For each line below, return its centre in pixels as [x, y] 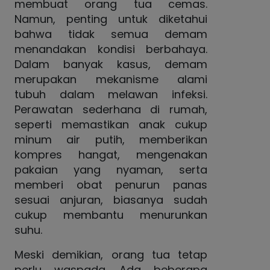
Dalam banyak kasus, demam [111, 64]
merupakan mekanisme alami [111, 79]
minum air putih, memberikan [111, 140]
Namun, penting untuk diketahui [111, 19]
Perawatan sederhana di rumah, [111, 109]
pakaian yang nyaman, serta [111, 170]
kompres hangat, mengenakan [111, 155]
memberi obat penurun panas [111, 185]
